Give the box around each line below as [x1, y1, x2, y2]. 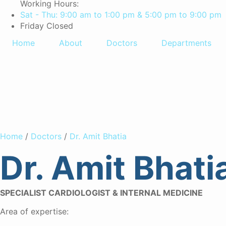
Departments [161, 38, 211, 48]
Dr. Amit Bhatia [70, 131, 127, 141]
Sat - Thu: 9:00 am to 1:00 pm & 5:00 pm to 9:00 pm [20, 10, 221, 20]
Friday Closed [20, 21, 73, 31]
